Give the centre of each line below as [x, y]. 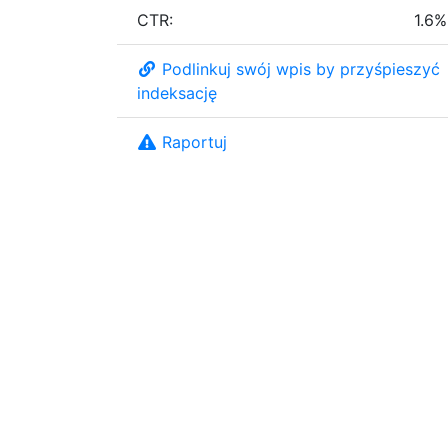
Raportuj [194, 141]
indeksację [177, 92]
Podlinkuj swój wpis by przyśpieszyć [301, 68]
